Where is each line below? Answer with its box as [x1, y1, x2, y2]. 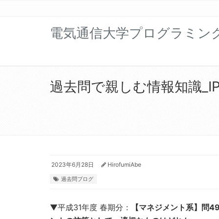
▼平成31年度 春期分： [50, 202, 131, 213]
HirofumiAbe [108, 161, 141, 169]
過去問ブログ [61, 175, 93, 183]
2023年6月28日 [50, 161, 94, 169]
